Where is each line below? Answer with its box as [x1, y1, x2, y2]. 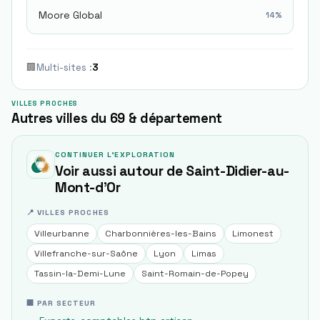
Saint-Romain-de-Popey [141, 268, 249, 279]
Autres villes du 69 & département [11, 110, 222, 126]
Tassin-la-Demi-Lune [34, 268, 126, 279]
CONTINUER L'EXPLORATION [55, 150, 175, 159]
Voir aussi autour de [55, 162, 186, 180]
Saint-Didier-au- [185, 162, 289, 180]
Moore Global [39, 9, 102, 21]
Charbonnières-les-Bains [105, 228, 216, 239]
